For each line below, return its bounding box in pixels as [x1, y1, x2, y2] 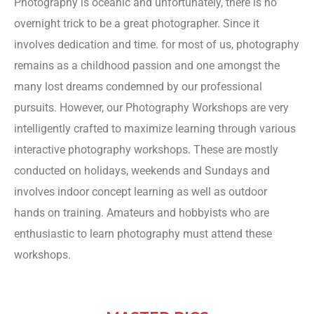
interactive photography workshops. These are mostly [14, 143, 278, 156]
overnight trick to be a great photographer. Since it [14, 17, 259, 30]
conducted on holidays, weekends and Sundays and [14, 164, 270, 177]
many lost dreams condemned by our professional [14, 80, 262, 93]
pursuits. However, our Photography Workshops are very [14, 101, 289, 114]
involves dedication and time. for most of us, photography [14, 38, 299, 51]
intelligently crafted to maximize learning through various [14, 122, 296, 135]
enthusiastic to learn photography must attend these [14, 227, 272, 240]
